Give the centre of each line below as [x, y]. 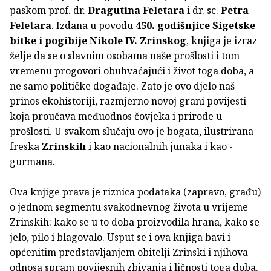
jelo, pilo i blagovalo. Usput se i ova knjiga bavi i [120, 237]
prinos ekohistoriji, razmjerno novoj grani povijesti [128, 101]
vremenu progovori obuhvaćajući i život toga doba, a [132, 70]
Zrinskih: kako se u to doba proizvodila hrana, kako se [135, 222]
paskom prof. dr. [49, 10]
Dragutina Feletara [136, 10]
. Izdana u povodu [93, 25]
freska [26, 146]
